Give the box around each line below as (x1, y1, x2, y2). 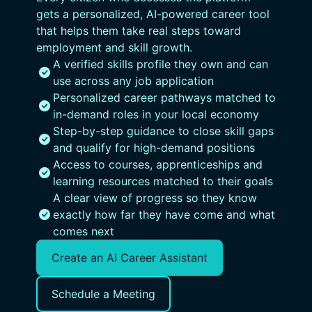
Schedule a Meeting (52, 287, 155, 301)
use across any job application (53, 74, 214, 88)
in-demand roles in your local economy (53, 107, 259, 121)
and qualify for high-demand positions (53, 141, 255, 155)
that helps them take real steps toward (36, 24, 241, 38)
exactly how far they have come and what (53, 208, 275, 221)
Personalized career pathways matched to (53, 91, 276, 104)
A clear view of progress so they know (53, 191, 257, 205)
